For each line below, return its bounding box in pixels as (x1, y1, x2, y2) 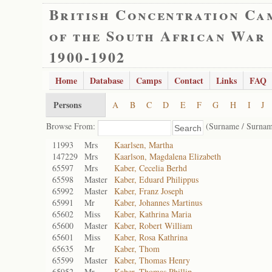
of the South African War (49, 25, 266, 46)
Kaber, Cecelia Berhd (114, 162, 187, 174)
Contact (174, 74, 203, 87)
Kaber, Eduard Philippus (114, 174, 199, 185)
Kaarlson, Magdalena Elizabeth (114, 151, 221, 162)
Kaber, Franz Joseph (114, 185, 183, 197)
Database (90, 74, 123, 87)
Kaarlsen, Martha (114, 139, 173, 151)
